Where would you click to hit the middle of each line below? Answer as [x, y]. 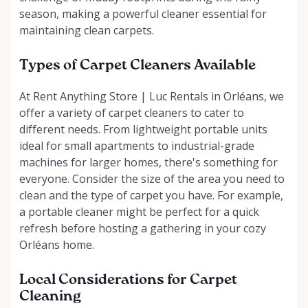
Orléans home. [57, 244]
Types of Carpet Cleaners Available [137, 65]
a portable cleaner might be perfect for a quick [139, 211]
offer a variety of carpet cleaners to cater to [132, 112]
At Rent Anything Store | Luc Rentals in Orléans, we [152, 96]
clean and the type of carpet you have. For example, [151, 195]
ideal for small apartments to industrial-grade [137, 145]
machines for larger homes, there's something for [148, 162]
